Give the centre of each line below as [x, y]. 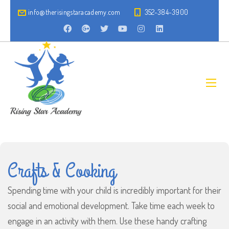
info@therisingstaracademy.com [74, 12]
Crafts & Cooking [62, 171]
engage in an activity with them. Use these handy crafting [107, 221]
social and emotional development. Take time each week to [111, 206]
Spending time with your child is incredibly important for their [114, 190]
